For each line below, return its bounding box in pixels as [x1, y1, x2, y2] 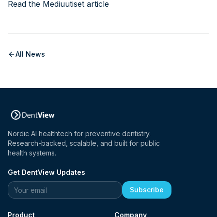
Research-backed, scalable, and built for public [8, 139, 160, 148]
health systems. [8, 149, 56, 157]
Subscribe [130, 186, 164, 194]
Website [7, 182, 36, 192]
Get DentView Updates [8, 168, 85, 177]
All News [15, 50, 45, 59]
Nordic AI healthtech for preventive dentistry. [8, 129, 151, 138]
